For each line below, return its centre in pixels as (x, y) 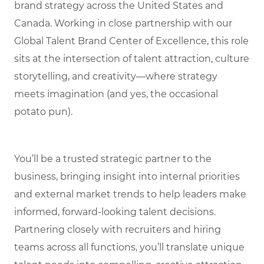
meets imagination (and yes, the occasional (116, 94)
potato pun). (43, 112)
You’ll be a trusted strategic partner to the (113, 159)
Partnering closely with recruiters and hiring (118, 230)
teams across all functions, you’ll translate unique (129, 247)
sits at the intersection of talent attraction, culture (132, 59)
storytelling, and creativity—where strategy (116, 77)
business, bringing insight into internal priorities (127, 177)
